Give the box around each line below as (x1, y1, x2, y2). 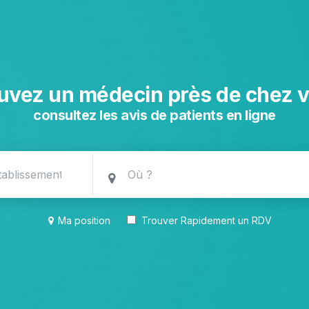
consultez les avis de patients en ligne (33, 106, 276, 123)
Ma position (58, 214, 110, 226)
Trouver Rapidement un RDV (139, 215, 272, 226)
